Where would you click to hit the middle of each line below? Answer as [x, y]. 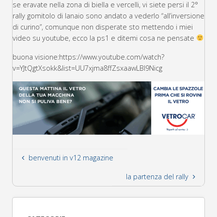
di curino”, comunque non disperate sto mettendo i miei [103, 27]
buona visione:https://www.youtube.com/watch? [88, 57]
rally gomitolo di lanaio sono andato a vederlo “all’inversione [108, 16]
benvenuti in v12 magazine [71, 158]
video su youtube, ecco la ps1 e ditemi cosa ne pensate [104, 38]
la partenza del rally [157, 176]
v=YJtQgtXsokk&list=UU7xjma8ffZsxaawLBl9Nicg [87, 68]
